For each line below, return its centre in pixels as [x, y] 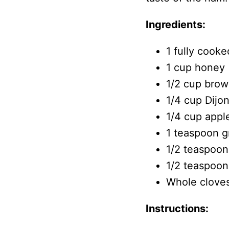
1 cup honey [195, 67]
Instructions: [177, 208]
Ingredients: [175, 24]
